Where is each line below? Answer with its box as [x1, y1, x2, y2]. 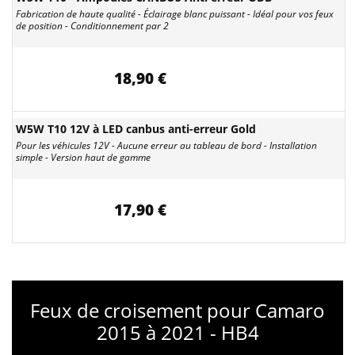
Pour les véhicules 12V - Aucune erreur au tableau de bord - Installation [16, 139, 317, 152]
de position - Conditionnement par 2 [16, 19, 169, 32]
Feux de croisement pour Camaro [30, 297, 325, 323]
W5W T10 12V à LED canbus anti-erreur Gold [16, 121, 256, 136]
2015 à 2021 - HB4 [96, 319, 259, 345]
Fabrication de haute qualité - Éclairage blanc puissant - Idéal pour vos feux [16, 7, 334, 21]
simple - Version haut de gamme [16, 151, 151, 164]
